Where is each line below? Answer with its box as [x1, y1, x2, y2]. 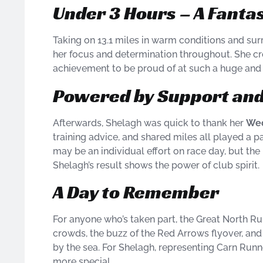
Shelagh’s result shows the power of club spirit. [53, 159, 259, 171]
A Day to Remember [53, 180, 219, 204]
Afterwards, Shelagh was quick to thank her [53, 117, 246, 129]
